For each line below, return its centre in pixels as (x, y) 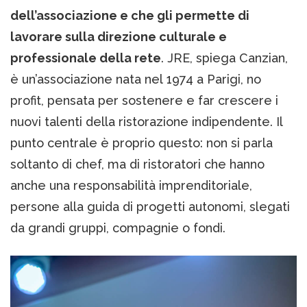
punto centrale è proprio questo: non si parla (142, 143)
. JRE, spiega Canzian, (224, 58)
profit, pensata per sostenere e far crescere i (144, 100)
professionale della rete (86, 58)
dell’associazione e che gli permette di (130, 15)
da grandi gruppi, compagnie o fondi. (118, 228)
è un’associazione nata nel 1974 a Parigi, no (136, 79)
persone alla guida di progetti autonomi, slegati (150, 206)
